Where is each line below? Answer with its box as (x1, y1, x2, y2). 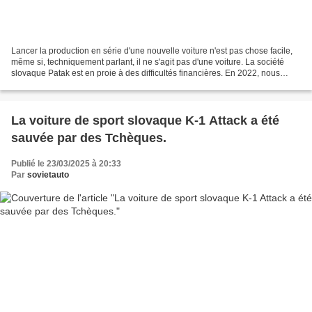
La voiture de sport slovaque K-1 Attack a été (11, 113, 279, 127)
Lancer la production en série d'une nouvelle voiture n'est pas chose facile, (11, 45, 292, 56)
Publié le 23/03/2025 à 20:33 (11, 158, 121, 169)
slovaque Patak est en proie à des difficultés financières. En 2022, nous (11, 68, 280, 78)
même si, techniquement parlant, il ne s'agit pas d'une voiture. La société (11, 56, 284, 67)
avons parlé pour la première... (11, 79, 127, 89)
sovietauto (27, 169, 69, 180)
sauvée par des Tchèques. (11, 130, 166, 145)
